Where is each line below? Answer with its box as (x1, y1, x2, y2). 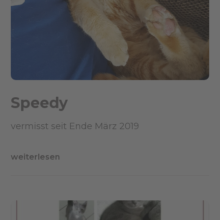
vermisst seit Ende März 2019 (11, 120, 139, 132)
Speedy (11, 93, 68, 112)
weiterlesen (11, 152, 60, 162)
